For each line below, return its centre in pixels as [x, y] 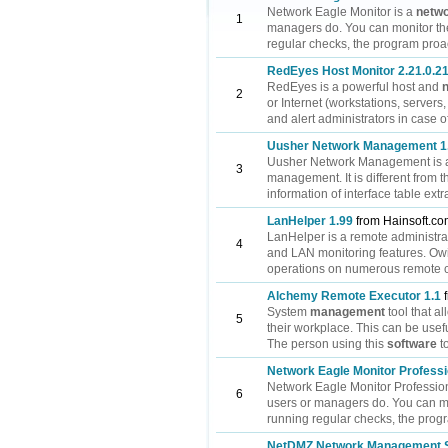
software [412, 344]
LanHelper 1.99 [310, 221]
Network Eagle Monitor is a [341, 12]
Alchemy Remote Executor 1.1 [354, 296]
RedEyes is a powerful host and [354, 87]
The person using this [327, 344]
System [288, 312]
